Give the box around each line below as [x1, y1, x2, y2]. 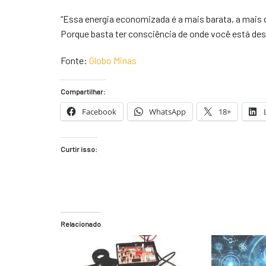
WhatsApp [149, 106, 186, 117]
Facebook [82, 106, 116, 117]
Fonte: [61, 55, 89, 66]
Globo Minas [89, 55, 137, 66]
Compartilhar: [61, 87, 106, 96]
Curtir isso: [61, 145, 97, 153]
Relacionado [61, 220, 101, 228]
